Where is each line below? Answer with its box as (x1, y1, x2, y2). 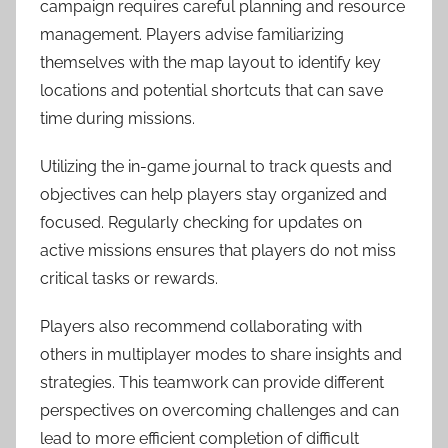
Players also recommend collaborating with (40, 316, 362, 336)
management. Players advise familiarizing (40, 24, 344, 44)
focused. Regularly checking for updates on (40, 212, 362, 232)
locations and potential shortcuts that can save (40, 80, 383, 100)
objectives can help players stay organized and (40, 184, 387, 204)
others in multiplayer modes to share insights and (40, 344, 402, 364)
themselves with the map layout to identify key (40, 52, 381, 72)
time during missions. (40, 108, 195, 128)
